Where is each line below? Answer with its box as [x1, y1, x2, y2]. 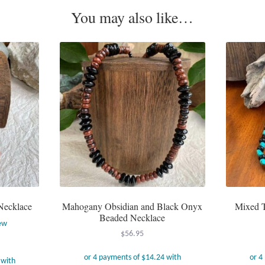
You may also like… [71, 7, 194, 27]
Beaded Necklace [99, 211, 166, 224]
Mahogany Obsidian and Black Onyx [62, 199, 203, 212]
